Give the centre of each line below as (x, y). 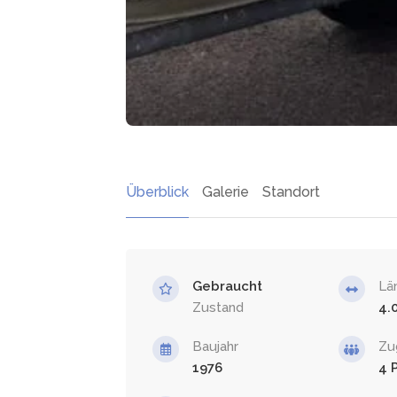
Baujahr (215, 346)
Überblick (157, 191)
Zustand (218, 307)
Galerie (226, 191)
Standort (291, 191)
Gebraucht (227, 286)
